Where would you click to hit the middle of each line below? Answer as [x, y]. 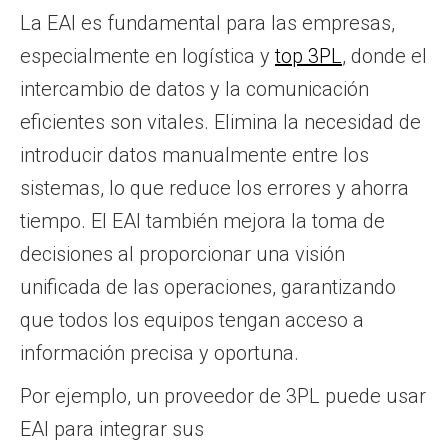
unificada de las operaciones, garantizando [208, 287]
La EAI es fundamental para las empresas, [207, 23]
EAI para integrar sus [112, 429]
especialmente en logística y [147, 56]
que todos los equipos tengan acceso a [192, 320]
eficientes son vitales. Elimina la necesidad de [220, 122]
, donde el [384, 56]
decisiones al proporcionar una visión [182, 254]
